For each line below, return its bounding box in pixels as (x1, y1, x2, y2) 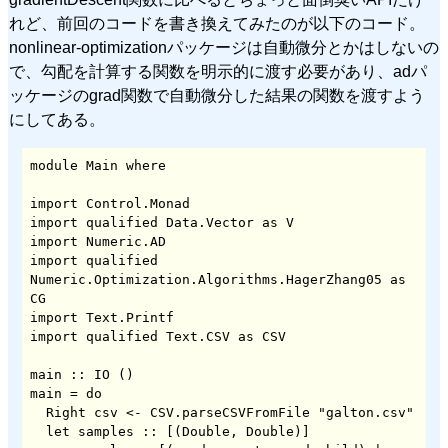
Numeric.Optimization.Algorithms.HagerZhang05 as (30, 271, 406, 287)
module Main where (30, 157, 166, 173)
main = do (30, 385, 102, 401)
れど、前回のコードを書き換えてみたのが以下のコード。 (9, 14, 425, 32)
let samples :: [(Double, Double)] (30, 423, 46, 439)
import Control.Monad (30, 195, 190, 211)
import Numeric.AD (30, 233, 166, 249)
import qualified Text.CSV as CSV (30, 328, 286, 344)
